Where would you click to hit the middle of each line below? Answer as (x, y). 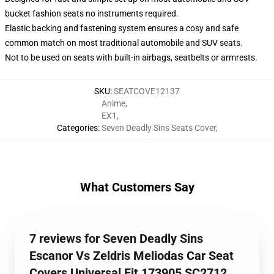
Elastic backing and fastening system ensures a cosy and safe (122, 28)
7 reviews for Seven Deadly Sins (116, 239)
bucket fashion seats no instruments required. (92, 13)
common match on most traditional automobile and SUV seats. (124, 43)
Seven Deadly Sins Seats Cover (158, 128)
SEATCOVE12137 (147, 91)
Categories (77, 128)
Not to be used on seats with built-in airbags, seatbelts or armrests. (131, 57)
